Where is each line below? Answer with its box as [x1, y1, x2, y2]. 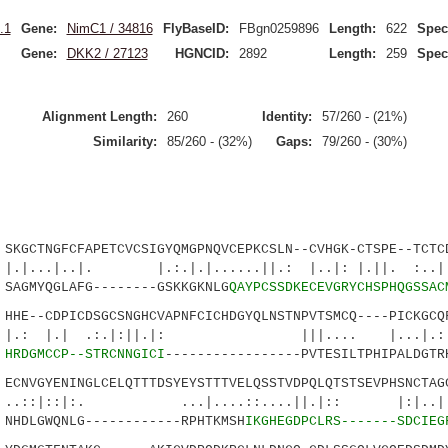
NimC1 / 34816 [66, 21, 153, 36]
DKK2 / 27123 [66, 46, 148, 61]
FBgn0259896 [238, 21, 319, 36]
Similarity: [92, 134, 157, 149]
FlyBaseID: [162, 21, 229, 36]
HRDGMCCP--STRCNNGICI [4, 347, 165, 362]
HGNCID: [174, 46, 229, 61]
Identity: [261, 109, 312, 124]
